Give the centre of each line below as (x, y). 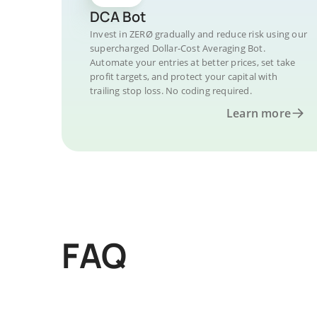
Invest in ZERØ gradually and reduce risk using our (199, 34)
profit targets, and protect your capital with (184, 76)
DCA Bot (118, 17)
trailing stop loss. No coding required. (171, 91)
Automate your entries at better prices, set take (193, 62)
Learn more (259, 113)
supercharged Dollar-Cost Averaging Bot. (178, 48)
